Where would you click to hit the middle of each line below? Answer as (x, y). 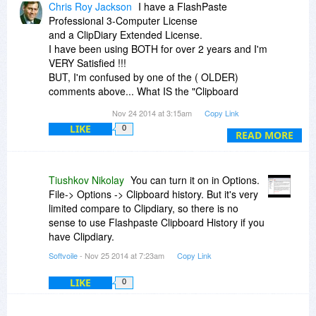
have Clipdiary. (81, 237)
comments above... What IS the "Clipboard (144, 91)
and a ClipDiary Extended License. (126, 35)
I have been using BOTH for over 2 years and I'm (158, 49)
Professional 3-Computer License (123, 21)
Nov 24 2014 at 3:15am (153, 113)
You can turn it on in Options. (195, 180)
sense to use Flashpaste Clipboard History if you (157, 223)
